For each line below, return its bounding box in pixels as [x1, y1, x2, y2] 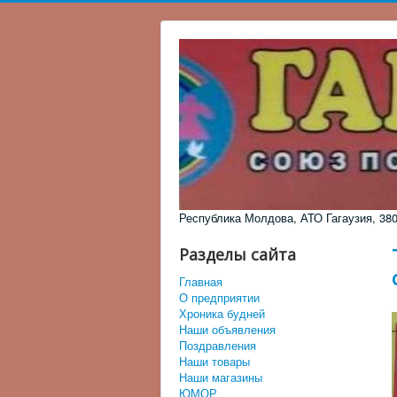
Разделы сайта [179, 244, 296, 265]
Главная [179, 273, 222, 290]
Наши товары [179, 353, 250, 370]
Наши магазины [179, 369, 262, 385]
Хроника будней [179, 305, 265, 322]
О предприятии [179, 289, 260, 306]
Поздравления [179, 337, 256, 354]
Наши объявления [179, 321, 276, 338]
